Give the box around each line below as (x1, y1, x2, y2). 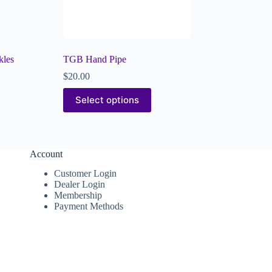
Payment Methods (53, 201, 123, 212)
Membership (53, 190, 102, 201)
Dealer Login (53, 179, 105, 190)
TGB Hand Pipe (63, 53, 126, 64)
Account (29, 148, 63, 159)
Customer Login (53, 168, 117, 179)
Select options (75, 94, 139, 106)
